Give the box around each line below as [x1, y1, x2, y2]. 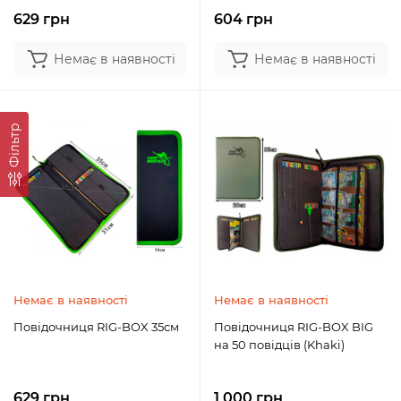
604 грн [214, 11, 273, 28]
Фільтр [6, 122, 22, 167]
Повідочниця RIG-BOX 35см [13, 320, 179, 334]
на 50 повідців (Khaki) [214, 337, 345, 352]
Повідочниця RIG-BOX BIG [214, 320, 373, 334]
